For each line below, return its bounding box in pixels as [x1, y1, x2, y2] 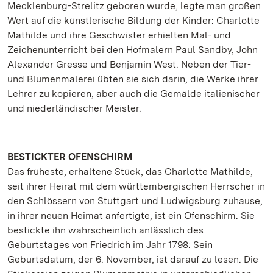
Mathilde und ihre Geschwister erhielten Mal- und [7, 29, 231, 41]
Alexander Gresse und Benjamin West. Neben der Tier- [7, 58, 251, 70]
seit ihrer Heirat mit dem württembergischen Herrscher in [7, 180, 265, 192]
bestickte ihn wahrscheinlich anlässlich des [7, 224, 204, 236]
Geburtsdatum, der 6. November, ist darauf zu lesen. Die [7, 253, 258, 265]
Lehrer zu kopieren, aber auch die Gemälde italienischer [7, 88, 260, 99]
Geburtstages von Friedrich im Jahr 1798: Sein [7, 239, 213, 250]
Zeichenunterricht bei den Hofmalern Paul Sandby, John [7, 44, 258, 55]
